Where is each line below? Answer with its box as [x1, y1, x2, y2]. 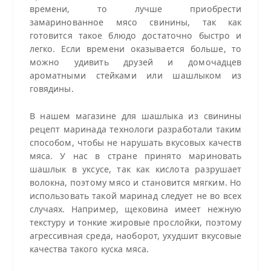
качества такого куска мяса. [29, 243, 149, 255]
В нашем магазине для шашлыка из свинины [29, 109, 242, 122]
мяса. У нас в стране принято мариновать [29, 149, 242, 162]
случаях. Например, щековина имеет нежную [29, 203, 242, 215]
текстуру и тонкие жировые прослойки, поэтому [29, 216, 242, 228]
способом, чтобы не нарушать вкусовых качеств [29, 136, 242, 148]
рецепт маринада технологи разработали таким [29, 123, 242, 135]
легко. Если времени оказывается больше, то [29, 42, 242, 54]
